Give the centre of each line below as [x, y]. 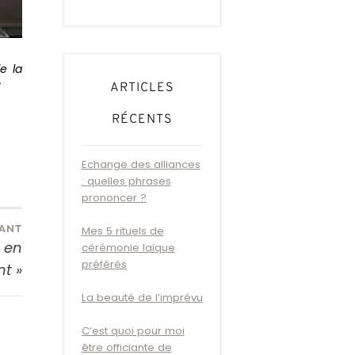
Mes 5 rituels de [122, 231]
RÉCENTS [142, 119]
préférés [104, 265]
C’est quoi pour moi [133, 331]
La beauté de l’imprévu [142, 298]
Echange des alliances [141, 165]
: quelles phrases [126, 181]
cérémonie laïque [128, 248]
